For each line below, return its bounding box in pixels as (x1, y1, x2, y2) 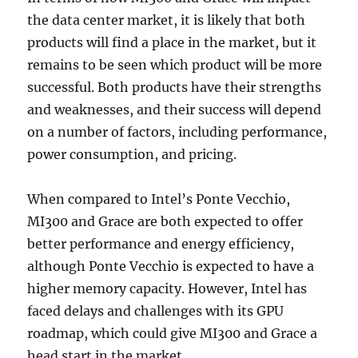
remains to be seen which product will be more (27, 57, 323, 73)
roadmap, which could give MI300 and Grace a (27, 325, 318, 341)
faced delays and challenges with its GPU (27, 303, 284, 319)
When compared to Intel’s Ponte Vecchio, (27, 191, 291, 207)
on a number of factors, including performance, (27, 124, 328, 140)
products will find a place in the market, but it (27, 34, 317, 50)
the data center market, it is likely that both (27, 12, 306, 28)
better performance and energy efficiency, (27, 236, 295, 252)
